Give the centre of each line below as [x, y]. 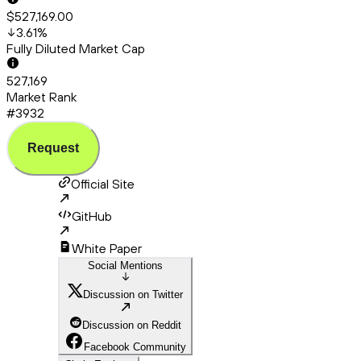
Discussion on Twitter [133, 295]
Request [53, 148]
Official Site [103, 184]
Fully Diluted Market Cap [76, 49]
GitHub [92, 216]
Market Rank [41, 97]
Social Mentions [125, 266]
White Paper [107, 249]
